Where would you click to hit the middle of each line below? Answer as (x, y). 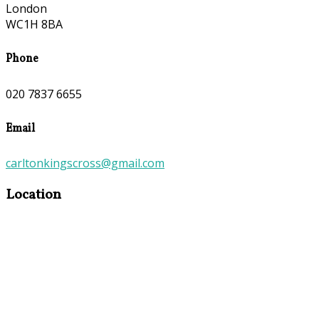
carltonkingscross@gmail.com (85, 163)
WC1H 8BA (34, 25)
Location (33, 195)
